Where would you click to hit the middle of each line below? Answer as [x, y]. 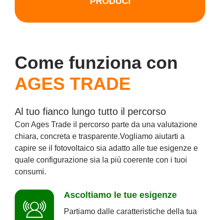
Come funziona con [96, 62]
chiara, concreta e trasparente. [67, 136]
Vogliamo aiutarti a [152, 136]
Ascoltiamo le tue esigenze [120, 195]
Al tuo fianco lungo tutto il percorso [90, 111]
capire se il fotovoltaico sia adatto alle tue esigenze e [106, 148]
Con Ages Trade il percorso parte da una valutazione [106, 124]
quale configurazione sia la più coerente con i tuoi [101, 160]
